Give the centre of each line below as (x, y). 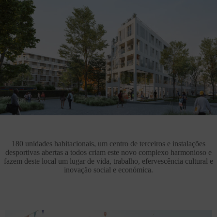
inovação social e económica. (108, 170)
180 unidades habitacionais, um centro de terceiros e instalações (108, 144)
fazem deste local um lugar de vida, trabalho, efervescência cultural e (108, 161)
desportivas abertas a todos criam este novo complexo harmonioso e (108, 152)
